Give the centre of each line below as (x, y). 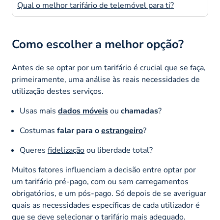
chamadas (139, 111)
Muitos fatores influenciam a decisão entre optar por (104, 170)
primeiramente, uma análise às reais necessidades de (106, 79)
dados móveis (83, 111)
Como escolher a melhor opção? (98, 44)
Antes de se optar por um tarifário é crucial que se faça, (109, 68)
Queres (34, 150)
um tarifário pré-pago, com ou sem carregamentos (100, 181)
